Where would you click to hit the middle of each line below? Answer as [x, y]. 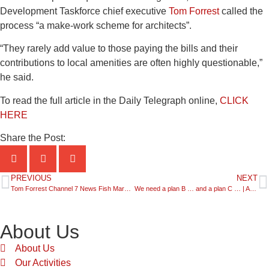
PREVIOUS [31, 178]
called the [241, 11]
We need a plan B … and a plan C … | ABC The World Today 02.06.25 [253, 189]
